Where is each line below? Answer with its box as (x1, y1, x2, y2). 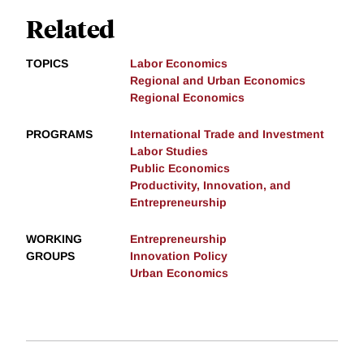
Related (26, 11, 115, 44)
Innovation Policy (130, 249, 227, 262)
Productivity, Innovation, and (130, 178, 291, 192)
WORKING (26, 232, 82, 245)
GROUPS (26, 249, 75, 262)
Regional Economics (130, 90, 245, 104)
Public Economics (130, 161, 230, 175)
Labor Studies (130, 144, 208, 158)
